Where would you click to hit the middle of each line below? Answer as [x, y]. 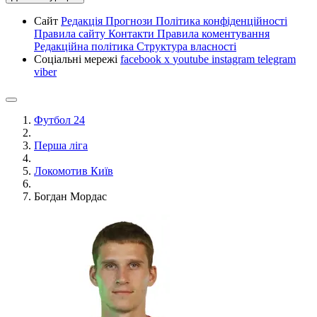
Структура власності [186, 46]
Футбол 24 [59, 120]
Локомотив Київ [74, 171]
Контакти [133, 34]
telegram [277, 59]
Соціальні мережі [77, 59]
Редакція [83, 21]
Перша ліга [61, 145]
